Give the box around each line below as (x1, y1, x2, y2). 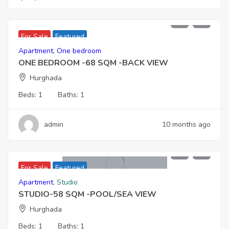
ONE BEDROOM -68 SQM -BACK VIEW (18, 57, 168, 68)
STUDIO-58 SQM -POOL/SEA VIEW (18, 188, 156, 200)
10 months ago (162, 119, 211, 129)
